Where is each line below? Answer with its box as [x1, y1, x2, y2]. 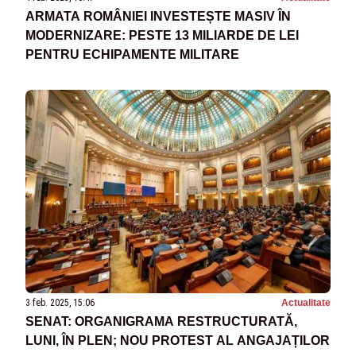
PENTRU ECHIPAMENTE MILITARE [25, 47, 239, 61]
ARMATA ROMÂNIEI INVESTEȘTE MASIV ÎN [25, 9, 291, 23]
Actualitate [281, 297, 331, 309]
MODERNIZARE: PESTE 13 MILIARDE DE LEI [25, 28, 299, 42]
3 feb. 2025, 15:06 [25, 297, 95, 309]
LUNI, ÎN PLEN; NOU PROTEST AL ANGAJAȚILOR [25, 334, 330, 348]
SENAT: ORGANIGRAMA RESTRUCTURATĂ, [25, 315, 297, 329]
